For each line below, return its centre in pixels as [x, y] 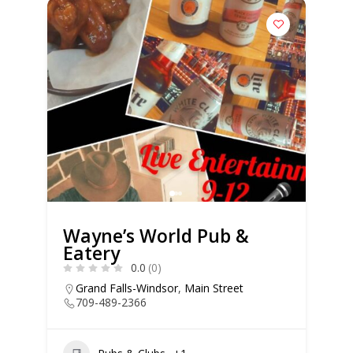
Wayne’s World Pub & [156, 235]
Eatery [91, 253]
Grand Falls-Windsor [126, 288]
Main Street [214, 288]
